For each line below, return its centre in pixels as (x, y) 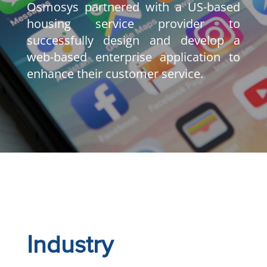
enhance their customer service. (115, 73)
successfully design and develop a (133, 40)
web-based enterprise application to (133, 57)
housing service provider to (133, 23)
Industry (70, 246)
